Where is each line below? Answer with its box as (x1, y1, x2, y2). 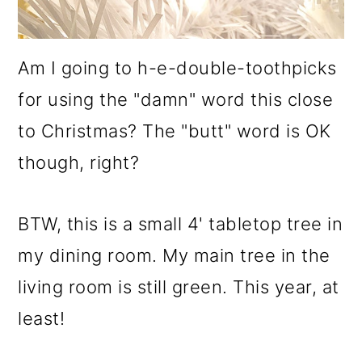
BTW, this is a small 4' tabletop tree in (18, 213, 343, 235)
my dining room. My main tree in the (18, 245, 330, 267)
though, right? (18, 152, 140, 174)
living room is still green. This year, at (18, 276, 339, 298)
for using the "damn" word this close (18, 89, 334, 111)
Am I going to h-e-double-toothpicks (18, 57, 337, 79)
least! (18, 308, 65, 330)
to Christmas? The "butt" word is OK (18, 120, 331, 142)
